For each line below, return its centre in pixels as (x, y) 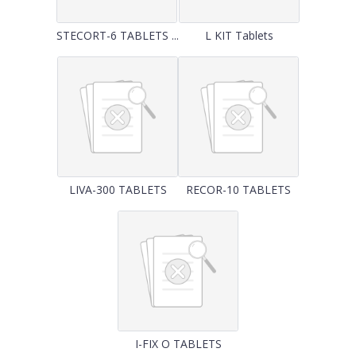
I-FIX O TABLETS (178, 344)
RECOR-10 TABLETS (238, 190)
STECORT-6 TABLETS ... (118, 35)
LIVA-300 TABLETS (118, 190)
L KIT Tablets (239, 35)
